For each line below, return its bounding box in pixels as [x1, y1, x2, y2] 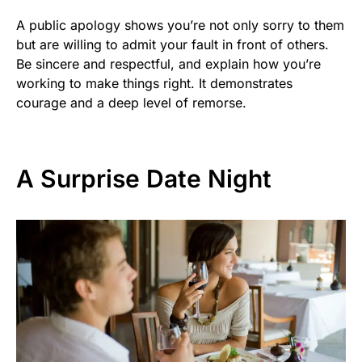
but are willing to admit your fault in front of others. [16, 36, 329, 53]
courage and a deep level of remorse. [16, 95, 246, 112]
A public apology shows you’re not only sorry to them [16, 17, 344, 34]
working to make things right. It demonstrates [16, 75, 293, 92]
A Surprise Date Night [16, 164, 271, 194]
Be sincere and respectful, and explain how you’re [16, 56, 321, 73]
